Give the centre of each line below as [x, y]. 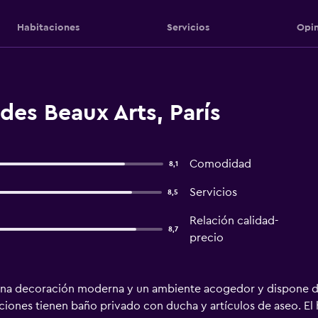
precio [206, 238]
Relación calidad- [234, 221]
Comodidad [220, 164]
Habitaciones [48, 27]
